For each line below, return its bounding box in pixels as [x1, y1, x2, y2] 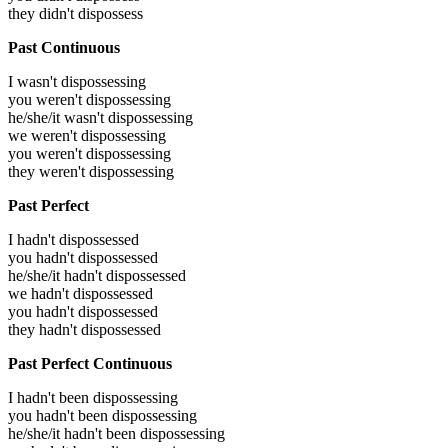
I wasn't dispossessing [8, 73, 146, 91]
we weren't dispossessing [8, 127, 166, 145]
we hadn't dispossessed [8, 285, 153, 303]
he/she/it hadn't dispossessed [8, 267, 186, 285]
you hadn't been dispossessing [8, 407, 197, 425]
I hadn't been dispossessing [8, 389, 178, 407]
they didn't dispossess [8, 5, 143, 23]
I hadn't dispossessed [8, 231, 139, 249]
